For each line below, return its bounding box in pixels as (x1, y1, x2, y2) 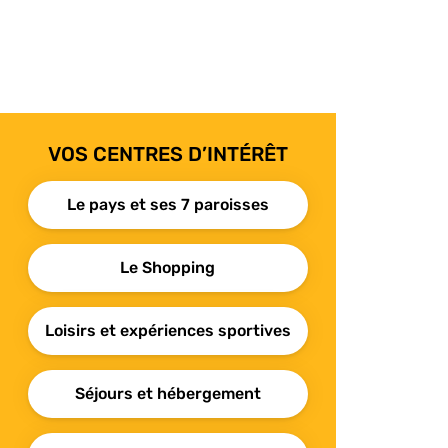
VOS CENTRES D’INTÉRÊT (48, 142, 288, 167)
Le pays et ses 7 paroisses (66, 195, 269, 215)
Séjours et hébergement (74, 384, 261, 404)
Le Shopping (120, 258, 216, 278)
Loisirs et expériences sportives (44, 321, 291, 341)
